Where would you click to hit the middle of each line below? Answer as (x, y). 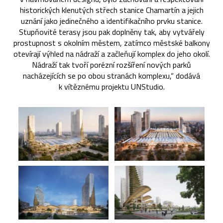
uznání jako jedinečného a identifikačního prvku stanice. (111, 21)
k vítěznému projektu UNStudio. (111, 86)
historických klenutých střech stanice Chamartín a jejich (111, 10)
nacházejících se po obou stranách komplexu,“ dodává (111, 75)
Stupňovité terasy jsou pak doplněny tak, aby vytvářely (111, 32)
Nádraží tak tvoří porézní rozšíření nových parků (111, 64)
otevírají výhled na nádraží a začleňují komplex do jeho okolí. (111, 54)
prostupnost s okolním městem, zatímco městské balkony (111, 43)
